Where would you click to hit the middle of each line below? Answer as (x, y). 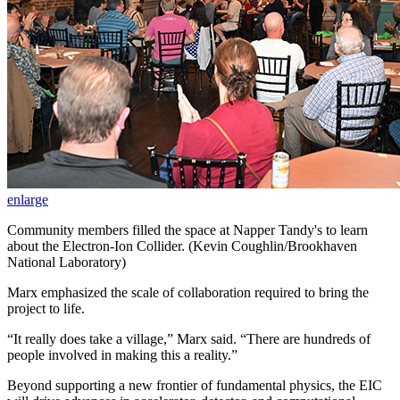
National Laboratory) (67, 262)
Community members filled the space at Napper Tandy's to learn (187, 229)
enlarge (28, 199)
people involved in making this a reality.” (122, 354)
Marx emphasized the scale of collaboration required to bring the (188, 292)
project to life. (46, 308)
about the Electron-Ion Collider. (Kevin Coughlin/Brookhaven (182, 246)
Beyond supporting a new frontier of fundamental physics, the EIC (195, 385)
